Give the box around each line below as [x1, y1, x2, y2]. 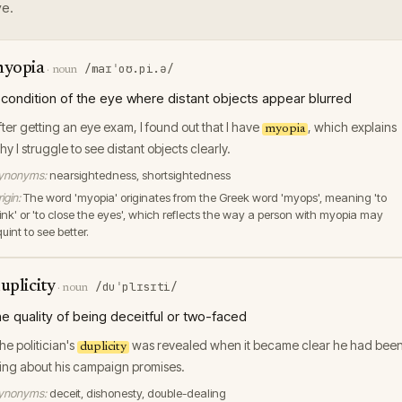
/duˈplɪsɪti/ [94, 279, 178, 294]
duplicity [80, 341, 127, 354]
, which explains [308, 119, 397, 135]
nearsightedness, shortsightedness [49, 168, 231, 182]
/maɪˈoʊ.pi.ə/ [84, 61, 174, 76]
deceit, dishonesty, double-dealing [49, 386, 226, 400]
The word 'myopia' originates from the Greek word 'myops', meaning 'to [23, 190, 387, 205]
